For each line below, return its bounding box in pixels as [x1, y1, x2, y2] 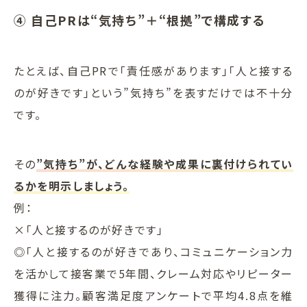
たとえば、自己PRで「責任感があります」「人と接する [14, 62, 293, 79]
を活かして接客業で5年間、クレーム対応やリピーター [14, 265, 293, 282]
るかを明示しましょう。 [14, 177, 130, 194]
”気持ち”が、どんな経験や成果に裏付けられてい [36, 155, 293, 172]
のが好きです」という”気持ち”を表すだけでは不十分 [14, 84, 293, 101]
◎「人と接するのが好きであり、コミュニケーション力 [14, 243, 293, 260]
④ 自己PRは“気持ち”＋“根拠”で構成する [14, 10, 266, 29]
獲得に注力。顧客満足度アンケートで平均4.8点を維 [14, 286, 293, 304]
